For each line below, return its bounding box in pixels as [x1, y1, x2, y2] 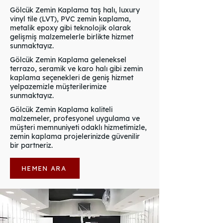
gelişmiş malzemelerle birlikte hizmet [10, 32, 133, 41]
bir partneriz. [10, 141, 53, 150]
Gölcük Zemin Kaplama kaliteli [10, 105, 112, 114]
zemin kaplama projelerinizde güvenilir [10, 132, 140, 141]
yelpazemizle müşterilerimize [10, 82, 107, 91]
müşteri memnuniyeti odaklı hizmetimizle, [10, 123, 147, 132]
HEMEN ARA [21, 164, 66, 172]
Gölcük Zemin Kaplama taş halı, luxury [10, 5, 140, 14]
